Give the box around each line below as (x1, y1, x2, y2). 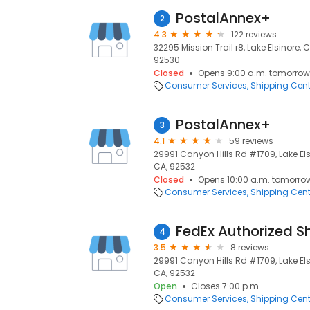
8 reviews (230, 241, 269, 253)
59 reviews (229, 135, 273, 147)
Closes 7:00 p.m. (191, 280, 261, 292)
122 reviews (231, 28, 277, 40)
